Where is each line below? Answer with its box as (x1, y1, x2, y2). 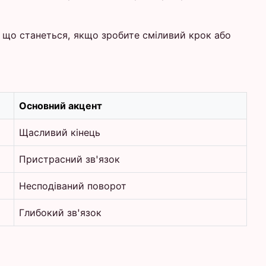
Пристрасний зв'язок (19, 153, 120, 165)
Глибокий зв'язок (19, 206, 102, 218)
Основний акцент (19, 99, 102, 112)
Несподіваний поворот (19, 179, 126, 192)
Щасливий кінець (19, 126, 100, 138)
